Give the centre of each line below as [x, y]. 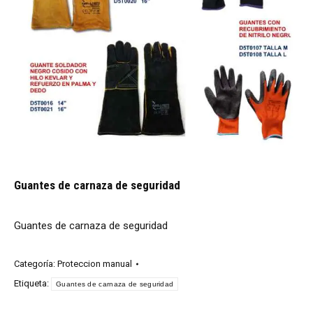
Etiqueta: [32, 283]
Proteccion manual [95, 264]
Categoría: [36, 264]
